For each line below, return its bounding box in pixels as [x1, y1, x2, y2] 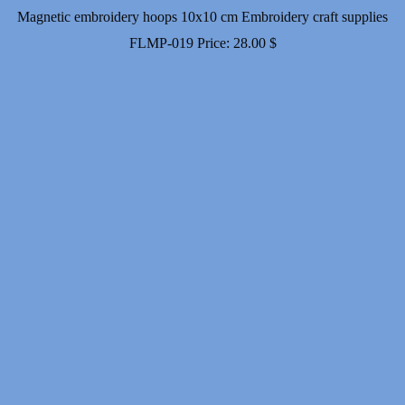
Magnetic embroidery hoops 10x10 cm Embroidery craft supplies [17, 9, 388, 25]
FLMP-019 [128, 35, 193, 52]
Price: [196, 35, 233, 52]
